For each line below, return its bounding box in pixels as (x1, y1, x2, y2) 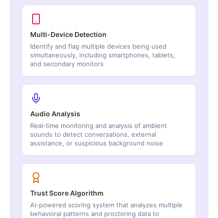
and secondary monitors (30, 60, 104, 68)
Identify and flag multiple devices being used (30, 42, 166, 51)
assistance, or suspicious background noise (30, 139, 163, 147)
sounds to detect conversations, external (30, 130, 156, 139)
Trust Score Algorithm (30, 189, 104, 198)
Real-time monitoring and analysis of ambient (30, 122, 167, 130)
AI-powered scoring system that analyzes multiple (30, 201, 182, 209)
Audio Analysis (30, 109, 80, 118)
